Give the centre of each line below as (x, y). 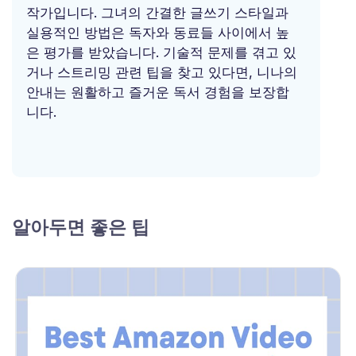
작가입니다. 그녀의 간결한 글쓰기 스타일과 (157, 12)
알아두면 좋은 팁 (81, 226)
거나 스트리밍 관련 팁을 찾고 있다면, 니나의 (162, 72)
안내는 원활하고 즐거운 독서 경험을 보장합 (158, 92)
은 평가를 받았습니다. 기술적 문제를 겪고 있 (161, 52)
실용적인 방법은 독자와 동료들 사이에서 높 (158, 32)
